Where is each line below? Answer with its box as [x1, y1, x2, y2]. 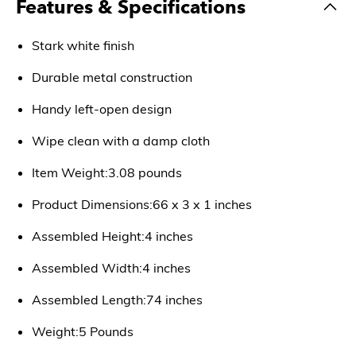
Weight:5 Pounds [32, 323, 133, 339]
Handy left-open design [32, 101, 172, 117]
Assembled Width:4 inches [32, 260, 191, 276]
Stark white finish [32, 37, 134, 53]
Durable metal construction [32, 69, 192, 85]
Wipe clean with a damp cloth [32, 133, 210, 149]
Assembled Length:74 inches [32, 292, 203, 308]
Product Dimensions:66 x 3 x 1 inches [32, 196, 252, 212]
